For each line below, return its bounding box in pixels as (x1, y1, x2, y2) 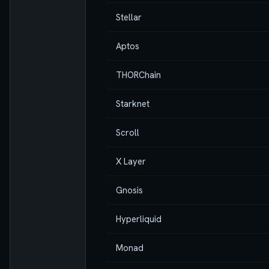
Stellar (116, 11, 142, 23)
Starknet (116, 97, 150, 109)
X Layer (116, 155, 146, 167)
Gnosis (116, 184, 143, 196)
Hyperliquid (116, 213, 162, 225)
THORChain (116, 68, 161, 80)
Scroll (116, 126, 139, 138)
